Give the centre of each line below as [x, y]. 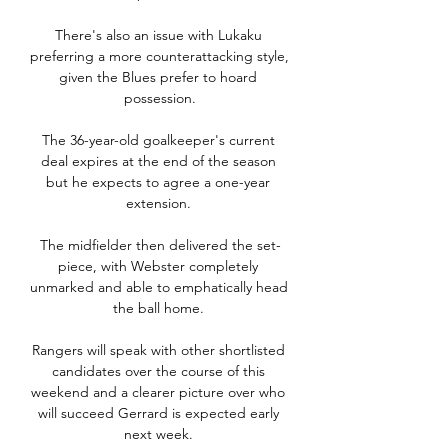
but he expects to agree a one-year [158, 182]
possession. [160, 98]
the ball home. [160, 308]
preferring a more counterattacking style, [159, 56]
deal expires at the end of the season [158, 161]
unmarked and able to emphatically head [159, 287]
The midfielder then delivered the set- [160, 245]
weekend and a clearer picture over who [158, 392]
